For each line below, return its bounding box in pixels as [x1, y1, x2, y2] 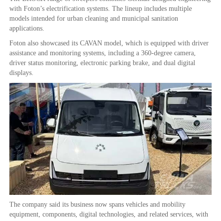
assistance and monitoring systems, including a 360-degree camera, [9, 49, 196, 57]
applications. [9, 24, 44, 32]
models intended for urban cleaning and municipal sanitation [9, 14, 178, 22]
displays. [9, 69, 34, 76]
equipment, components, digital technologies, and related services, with [9, 211, 208, 219]
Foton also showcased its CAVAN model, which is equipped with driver [9, 39, 209, 47]
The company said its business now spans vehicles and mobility [9, 201, 185, 209]
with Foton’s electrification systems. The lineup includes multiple [9, 4, 192, 12]
